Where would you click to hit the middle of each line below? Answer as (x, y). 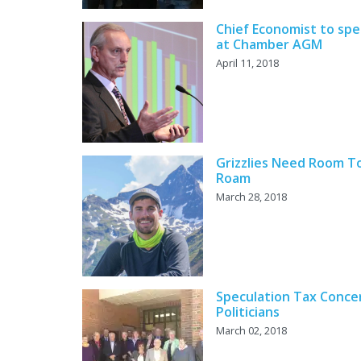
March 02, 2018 (251, 331)
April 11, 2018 (247, 63)
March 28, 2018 (251, 197)
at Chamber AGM (269, 45)
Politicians (248, 312)
